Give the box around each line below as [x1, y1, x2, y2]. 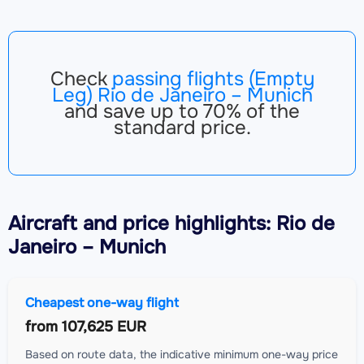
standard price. [113, 115, 251, 140]
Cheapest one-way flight [25, 293, 179, 311]
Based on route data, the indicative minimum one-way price [25, 346, 338, 362]
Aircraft [8, 210, 77, 236]
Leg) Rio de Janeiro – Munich [51, 82, 313, 107]
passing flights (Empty [111, 66, 314, 91]
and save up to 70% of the [64, 98, 300, 123]
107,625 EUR [62, 317, 146, 336]
